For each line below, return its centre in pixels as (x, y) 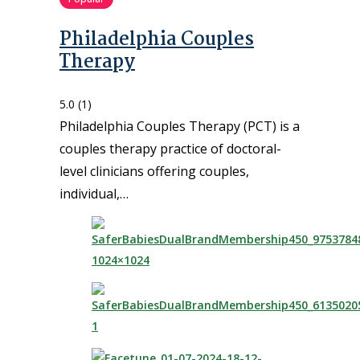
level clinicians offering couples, (154, 171)
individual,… (94, 193)
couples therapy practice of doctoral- (170, 148)
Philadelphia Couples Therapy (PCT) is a (180, 126)
